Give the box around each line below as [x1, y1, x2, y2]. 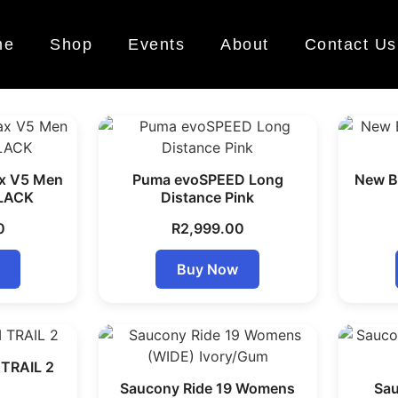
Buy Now [177, 260, 239, 278]
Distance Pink [161, 188, 255, 206]
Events [128, 36, 185, 53]
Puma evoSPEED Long [131, 171, 283, 188]
